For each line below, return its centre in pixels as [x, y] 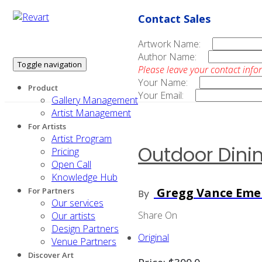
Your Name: [163, 82]
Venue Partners [84, 242]
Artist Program [82, 139]
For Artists [47, 126]
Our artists [73, 216]
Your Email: [161, 95]
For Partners [51, 191]
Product [43, 88]
